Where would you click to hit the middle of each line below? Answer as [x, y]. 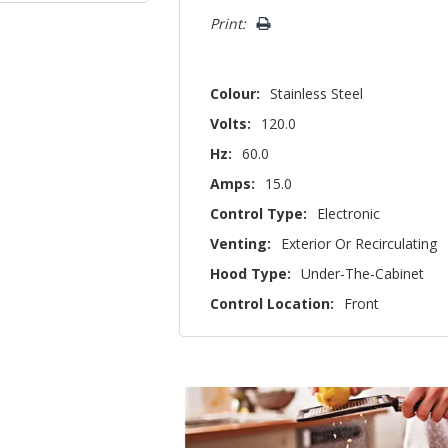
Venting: [241, 243]
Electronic [349, 213]
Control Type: [259, 213]
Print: [228, 23]
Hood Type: [251, 273]
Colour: [235, 93]
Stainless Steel [317, 93]
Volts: [231, 123]
